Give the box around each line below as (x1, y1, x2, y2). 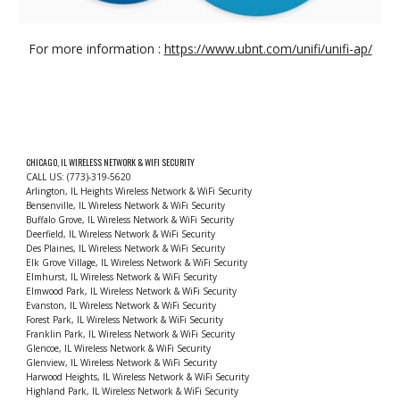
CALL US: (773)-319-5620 (26, 171, 132, 184)
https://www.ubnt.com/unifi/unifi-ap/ (163, 40, 372, 58)
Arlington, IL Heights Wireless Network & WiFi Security (26, 185, 255, 198)
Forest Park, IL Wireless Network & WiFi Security (26, 313, 227, 327)
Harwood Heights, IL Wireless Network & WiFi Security (26, 371, 253, 384)
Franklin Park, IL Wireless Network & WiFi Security (26, 328, 238, 341)
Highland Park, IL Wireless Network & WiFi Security (26, 385, 242, 398)
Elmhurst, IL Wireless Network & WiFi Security (26, 271, 221, 284)
